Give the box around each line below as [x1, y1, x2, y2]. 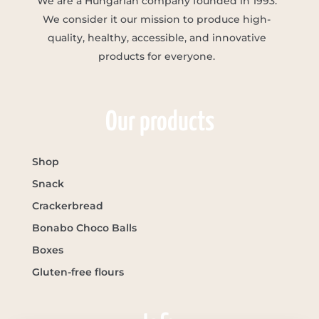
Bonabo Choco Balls [32, 221, 137, 234]
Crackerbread [32, 199, 103, 212]
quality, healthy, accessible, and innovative [47, 31, 266, 44]
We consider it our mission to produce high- [43, 12, 271, 26]
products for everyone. [98, 49, 215, 63]
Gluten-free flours [32, 265, 124, 278]
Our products [105, 109, 214, 136]
